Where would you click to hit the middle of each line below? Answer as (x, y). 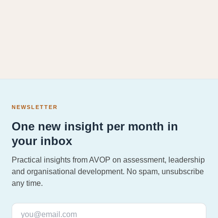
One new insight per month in (95, 127)
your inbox (42, 141)
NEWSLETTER (35, 107)
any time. (27, 183)
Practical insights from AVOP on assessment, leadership (108, 160)
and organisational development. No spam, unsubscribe (108, 172)
